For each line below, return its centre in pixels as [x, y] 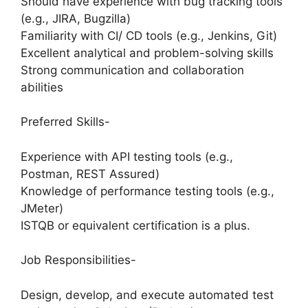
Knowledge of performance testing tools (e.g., [147, 191]
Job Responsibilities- [78, 260]
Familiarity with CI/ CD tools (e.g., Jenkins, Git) [149, 35]
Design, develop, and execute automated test [147, 295]
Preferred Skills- [65, 122]
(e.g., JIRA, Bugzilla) [76, 18]
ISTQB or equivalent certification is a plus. [135, 225]
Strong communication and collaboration [132, 70]
